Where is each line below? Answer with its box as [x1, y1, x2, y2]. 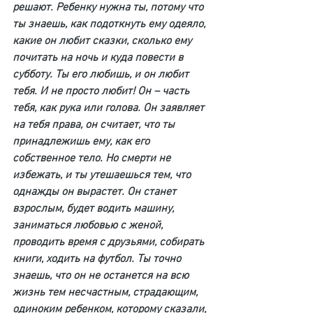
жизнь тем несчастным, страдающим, [13, 286, 201, 300]
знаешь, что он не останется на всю [13, 269, 191, 283]
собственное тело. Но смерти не [13, 152, 173, 166]
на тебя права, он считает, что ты [13, 118, 177, 132]
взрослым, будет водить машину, [13, 202, 177, 216]
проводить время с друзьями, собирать [13, 235, 207, 249]
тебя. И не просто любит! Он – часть [13, 85, 192, 99]
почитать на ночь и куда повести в [13, 51, 186, 65]
